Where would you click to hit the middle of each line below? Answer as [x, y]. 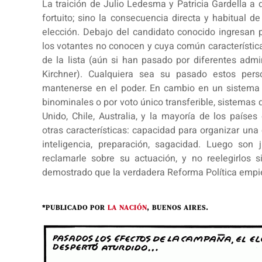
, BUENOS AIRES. [178, 207]
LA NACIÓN [127, 207]
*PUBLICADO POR [75, 207]
